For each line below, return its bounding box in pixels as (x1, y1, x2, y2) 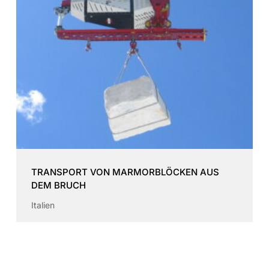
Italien (31, 199, 55, 210)
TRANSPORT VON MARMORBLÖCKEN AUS (31, 166, 219, 178)
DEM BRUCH (31, 179, 86, 191)
